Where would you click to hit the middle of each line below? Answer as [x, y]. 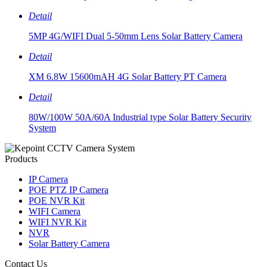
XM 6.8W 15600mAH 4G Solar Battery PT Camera [128, 77]
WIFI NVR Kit [58, 222]
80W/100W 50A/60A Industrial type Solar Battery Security [140, 117]
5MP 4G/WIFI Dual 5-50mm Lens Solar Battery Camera [136, 36]
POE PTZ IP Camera [69, 190]
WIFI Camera [55, 212]
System [42, 128]
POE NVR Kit [57, 201]
